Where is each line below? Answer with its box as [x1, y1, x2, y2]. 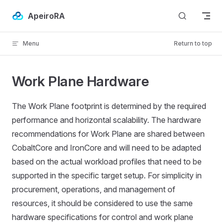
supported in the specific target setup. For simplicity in [12, 170, 202, 180]
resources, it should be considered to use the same [12, 198, 193, 208]
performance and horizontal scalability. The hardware [12, 115, 201, 125]
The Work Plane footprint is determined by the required [12, 101, 206, 111]
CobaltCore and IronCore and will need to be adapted [12, 143, 201, 153]
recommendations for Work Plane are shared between [12, 129, 205, 139]
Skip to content [12, 10, 58, 17]
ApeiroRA [28, 10, 65, 21]
